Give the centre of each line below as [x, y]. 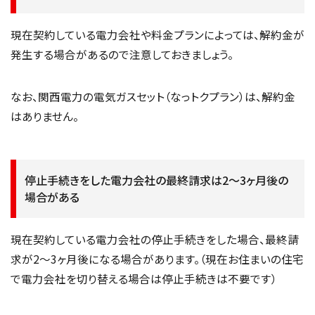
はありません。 [45, 116]
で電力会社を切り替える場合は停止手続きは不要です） [144, 278]
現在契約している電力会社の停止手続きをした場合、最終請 [155, 239]
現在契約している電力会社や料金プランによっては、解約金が [157, 35]
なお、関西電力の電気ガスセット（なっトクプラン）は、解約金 [153, 96]
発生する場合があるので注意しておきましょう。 [122, 54]
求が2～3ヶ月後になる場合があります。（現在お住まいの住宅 [157, 258]
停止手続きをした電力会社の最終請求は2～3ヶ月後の [156, 180]
